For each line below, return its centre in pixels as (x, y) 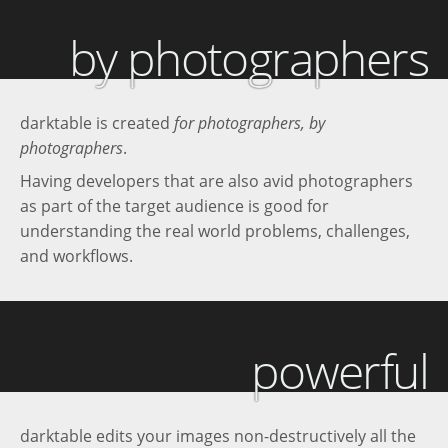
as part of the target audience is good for (174, 206)
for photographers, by (249, 123)
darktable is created (97, 123)
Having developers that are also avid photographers (216, 181)
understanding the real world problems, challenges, (215, 231)
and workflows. (76, 256)
